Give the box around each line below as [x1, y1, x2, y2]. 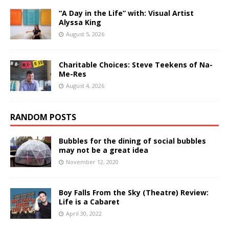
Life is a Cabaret [59, 196, 120, 207]
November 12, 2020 [66, 157, 119, 166]
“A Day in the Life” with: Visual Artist [59, 8, 194, 18]
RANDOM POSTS [10, 111, 76, 123]
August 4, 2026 [66, 81, 104, 89]
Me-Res [59, 68, 86, 79]
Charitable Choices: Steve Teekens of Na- [59, 59, 213, 70]
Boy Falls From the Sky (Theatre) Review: [59, 187, 209, 197]
